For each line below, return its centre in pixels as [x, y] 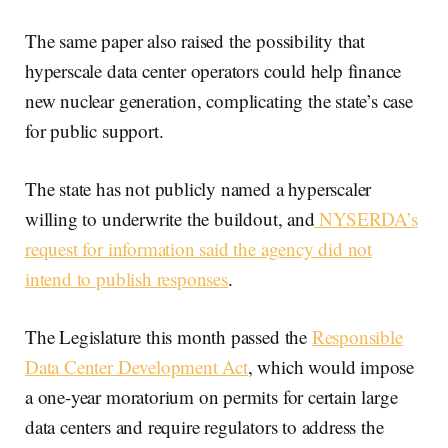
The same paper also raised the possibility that [195, 40]
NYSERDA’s [368, 218]
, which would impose [331, 366]
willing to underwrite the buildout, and [170, 218]
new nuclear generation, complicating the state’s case [219, 100]
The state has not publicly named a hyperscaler [198, 188]
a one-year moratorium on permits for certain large [211, 396]
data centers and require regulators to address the [204, 426]
